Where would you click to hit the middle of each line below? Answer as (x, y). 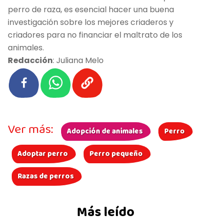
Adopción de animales (105, 131)
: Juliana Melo (78, 60)
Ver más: (31, 129)
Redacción (30, 60)
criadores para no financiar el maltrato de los (95, 35)
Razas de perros (46, 176)
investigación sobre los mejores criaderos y (91, 22)
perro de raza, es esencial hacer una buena (91, 9)
